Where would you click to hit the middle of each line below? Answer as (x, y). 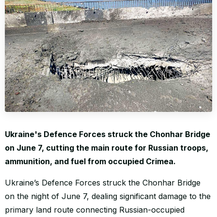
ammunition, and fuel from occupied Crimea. (90, 162)
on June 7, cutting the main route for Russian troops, (107, 148)
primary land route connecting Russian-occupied (95, 210)
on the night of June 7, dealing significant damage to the (108, 196)
